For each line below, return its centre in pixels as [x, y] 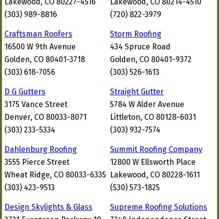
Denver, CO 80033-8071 [45, 117]
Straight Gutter [137, 92]
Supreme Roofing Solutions [159, 207]
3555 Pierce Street [37, 162]
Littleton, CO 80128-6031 [153, 117]
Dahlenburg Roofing [41, 149]
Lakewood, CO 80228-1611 [155, 175]
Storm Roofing [136, 34]
